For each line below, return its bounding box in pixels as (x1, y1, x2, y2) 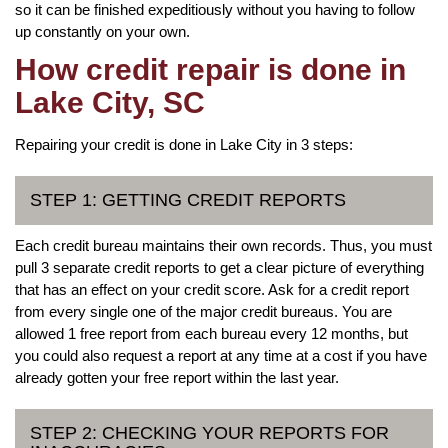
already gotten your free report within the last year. (15, 368, 339, 386)
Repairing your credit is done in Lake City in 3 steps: (15, 135, 353, 153)
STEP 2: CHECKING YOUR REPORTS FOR (30, 422, 389, 443)
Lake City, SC (15, 85, 205, 119)
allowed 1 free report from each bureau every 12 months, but (15, 324, 408, 342)
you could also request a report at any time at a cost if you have (15, 346, 427, 364)
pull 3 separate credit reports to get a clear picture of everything (15, 258, 424, 276)
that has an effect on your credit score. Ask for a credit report (15, 280, 409, 298)
